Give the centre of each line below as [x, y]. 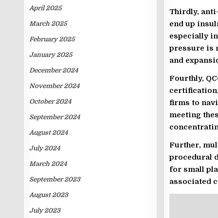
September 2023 [55, 179]
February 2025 [52, 39]
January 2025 [51, 55]
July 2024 [45, 148]
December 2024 [54, 70]
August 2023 [49, 195]
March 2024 [48, 164]
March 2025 [48, 24]
